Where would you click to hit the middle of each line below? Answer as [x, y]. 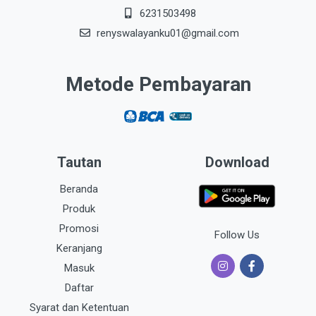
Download [237, 162]
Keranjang [79, 248]
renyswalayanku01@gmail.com [168, 33]
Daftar [79, 288]
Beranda [79, 189]
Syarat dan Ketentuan [79, 308]
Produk [79, 209]
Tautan [79, 162]
